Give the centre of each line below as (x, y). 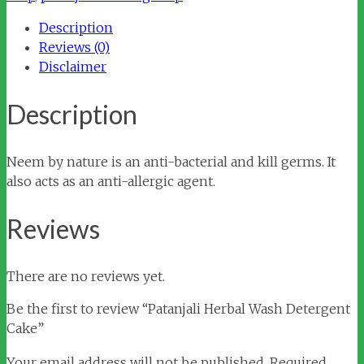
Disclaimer (73, 67)
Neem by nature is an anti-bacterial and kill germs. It (171, 162)
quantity (32, 14)
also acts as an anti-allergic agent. (111, 182)
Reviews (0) (74, 47)
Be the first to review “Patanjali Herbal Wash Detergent (178, 309)
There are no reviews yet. (86, 277)
